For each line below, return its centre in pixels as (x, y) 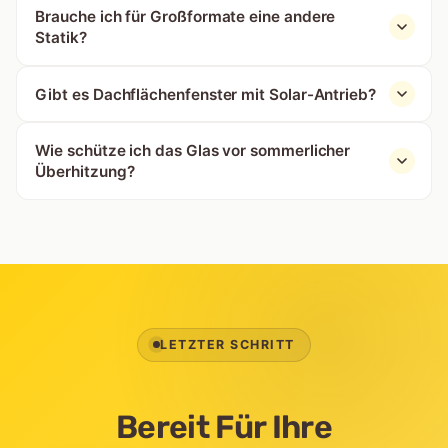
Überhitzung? (85, 172)
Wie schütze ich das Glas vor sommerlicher (193, 151)
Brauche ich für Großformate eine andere (185, 16)
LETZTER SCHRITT (227, 345)
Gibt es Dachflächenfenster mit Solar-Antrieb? (205, 94)
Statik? (61, 37)
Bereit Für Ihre (224, 426)
